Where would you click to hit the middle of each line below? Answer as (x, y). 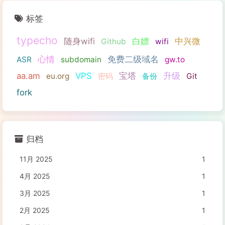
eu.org (58, 76)
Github (114, 42)
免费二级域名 (133, 60)
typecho (37, 41)
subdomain (81, 60)
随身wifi (79, 41)
